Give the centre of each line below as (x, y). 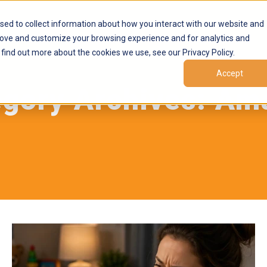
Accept (229, 74)
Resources (169, 24)
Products (24, 24)
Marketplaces (95, 24)
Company (235, 24)
